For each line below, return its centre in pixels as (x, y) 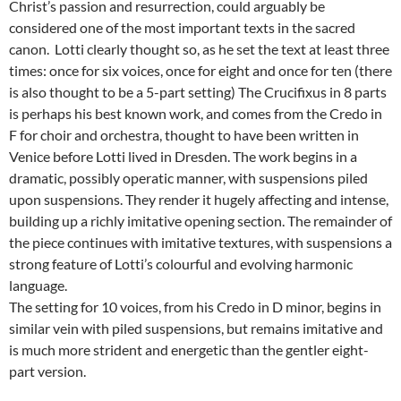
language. (38, 286)
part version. (47, 371)
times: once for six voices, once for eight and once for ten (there (200, 71)
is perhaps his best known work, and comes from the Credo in (196, 114)
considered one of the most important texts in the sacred (182, 28)
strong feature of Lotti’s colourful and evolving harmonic (181, 264)
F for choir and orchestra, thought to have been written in (184, 135)
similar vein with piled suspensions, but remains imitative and (196, 328)
